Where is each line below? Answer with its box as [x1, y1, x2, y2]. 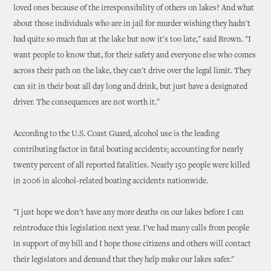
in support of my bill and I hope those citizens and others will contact [13, 240, 252, 249]
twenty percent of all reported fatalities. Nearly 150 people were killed [13, 162, 250, 170]
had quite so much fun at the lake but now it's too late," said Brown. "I [13, 36, 252, 44]
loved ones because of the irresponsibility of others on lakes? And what [13, 4, 255, 13]
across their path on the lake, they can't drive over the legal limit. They [13, 67, 252, 76]
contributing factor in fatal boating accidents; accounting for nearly [13, 146, 244, 154]
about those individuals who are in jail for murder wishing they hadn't [13, 20, 251, 28]
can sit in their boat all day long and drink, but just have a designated [13, 83, 248, 91]
